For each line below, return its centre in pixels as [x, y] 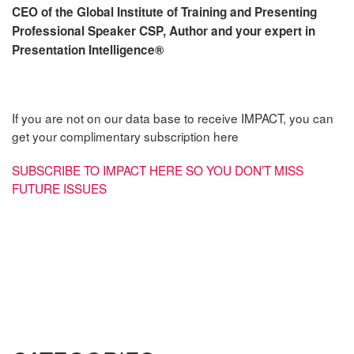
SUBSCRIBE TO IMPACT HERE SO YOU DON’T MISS [158, 169]
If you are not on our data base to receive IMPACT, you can [173, 117]
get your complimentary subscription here [125, 136]
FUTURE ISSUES [59, 188]
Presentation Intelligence [83, 49]
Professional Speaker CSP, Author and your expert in [164, 30]
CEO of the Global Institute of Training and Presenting [164, 11]
